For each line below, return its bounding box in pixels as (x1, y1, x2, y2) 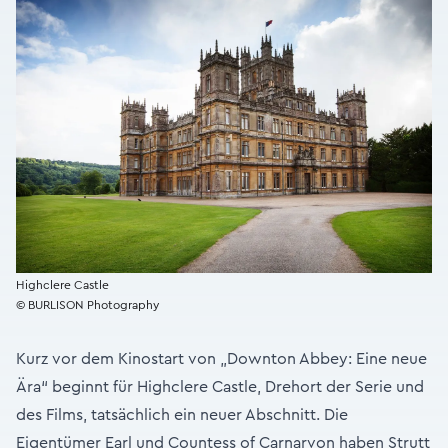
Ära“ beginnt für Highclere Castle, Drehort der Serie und (16, 379, 424, 396)
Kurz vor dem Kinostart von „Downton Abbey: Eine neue (16, 351, 427, 368)
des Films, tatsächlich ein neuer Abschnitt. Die (16, 407, 348, 424)
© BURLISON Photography (16, 299, 159, 312)
